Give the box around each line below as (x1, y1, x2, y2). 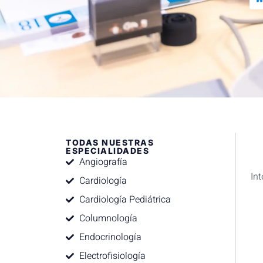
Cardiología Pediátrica (79, 193, 171, 207)
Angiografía (79, 155, 127, 169)
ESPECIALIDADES (66, 146, 149, 156)
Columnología (79, 211, 137, 225)
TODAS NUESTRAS (66, 137, 154, 147)
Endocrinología (79, 230, 141, 244)
